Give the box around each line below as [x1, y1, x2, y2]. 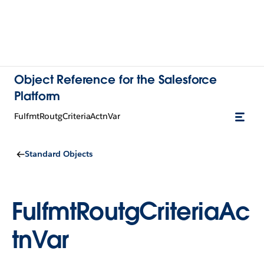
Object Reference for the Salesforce [14, 72, 217, 87]
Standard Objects [25, 148, 93, 159]
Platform [14, 88, 61, 104]
